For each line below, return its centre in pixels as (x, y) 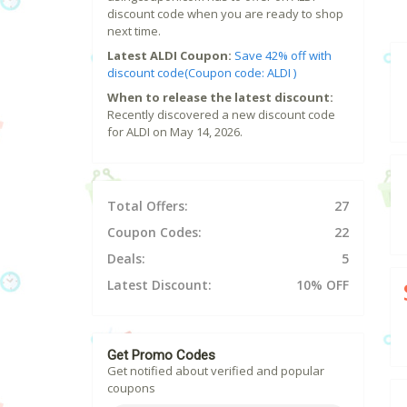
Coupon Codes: (154, 233)
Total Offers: (148, 206)
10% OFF (322, 285)
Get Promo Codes (161, 356)
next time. (134, 31)
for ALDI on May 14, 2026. (175, 132)
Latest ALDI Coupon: (169, 56)
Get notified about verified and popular (216, 371)
